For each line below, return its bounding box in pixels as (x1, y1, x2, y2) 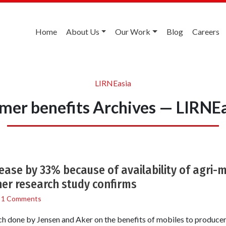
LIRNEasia (95, 78, 131, 88)
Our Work (115, 27, 151, 36)
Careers (192, 27, 219, 36)
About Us (66, 27, 99, 36)
